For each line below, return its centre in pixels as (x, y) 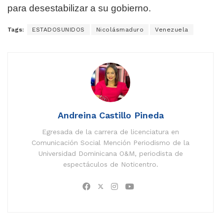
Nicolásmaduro (120, 30)
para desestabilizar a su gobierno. (79, 8)
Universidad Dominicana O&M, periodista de (110, 154)
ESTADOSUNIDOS (58, 30)
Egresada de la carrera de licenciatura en (110, 132)
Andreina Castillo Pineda (110, 115)
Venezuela (172, 30)
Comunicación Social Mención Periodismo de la (110, 143)
